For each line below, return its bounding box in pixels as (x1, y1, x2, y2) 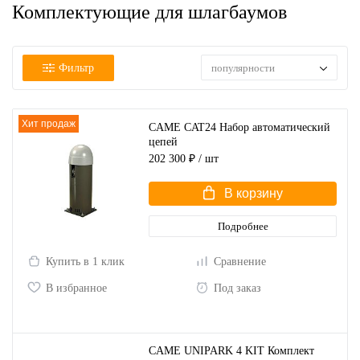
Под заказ (214, 282, 261, 294)
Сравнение (214, 256, 266, 268)
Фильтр (59, 61, 94, 74)
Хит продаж (22, 118, 76, 129)
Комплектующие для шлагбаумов (12, 2, 287, 22)
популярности (211, 62, 275, 75)
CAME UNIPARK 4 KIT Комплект (149, 345, 314, 357)
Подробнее (217, 220, 268, 232)
